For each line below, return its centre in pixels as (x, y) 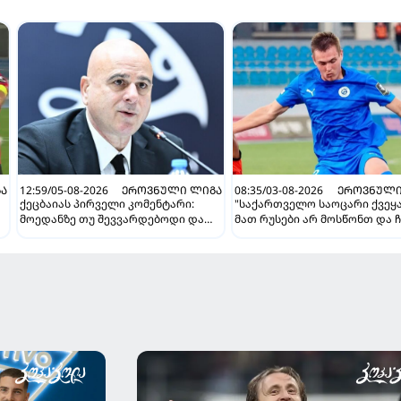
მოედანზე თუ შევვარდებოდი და (112, 219)
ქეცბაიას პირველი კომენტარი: (107, 204)
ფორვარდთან (275, 264)
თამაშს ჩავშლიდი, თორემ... (98, 234)
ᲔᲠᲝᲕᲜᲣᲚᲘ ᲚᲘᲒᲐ (172, 190)
